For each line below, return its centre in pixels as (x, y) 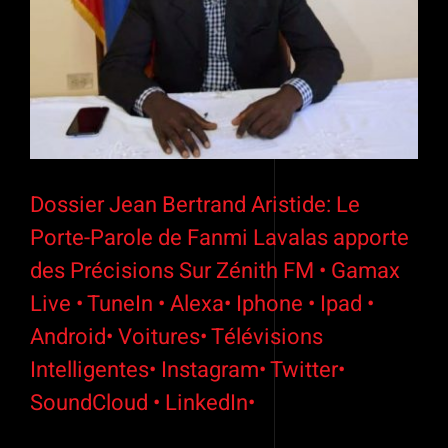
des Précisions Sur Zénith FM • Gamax (215, 271)
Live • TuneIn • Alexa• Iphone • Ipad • (202, 304)
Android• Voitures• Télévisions (176, 337)
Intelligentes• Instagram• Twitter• (187, 370)
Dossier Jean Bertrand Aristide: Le (195, 205)
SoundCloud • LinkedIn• (142, 403)
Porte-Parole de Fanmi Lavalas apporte (219, 238)
